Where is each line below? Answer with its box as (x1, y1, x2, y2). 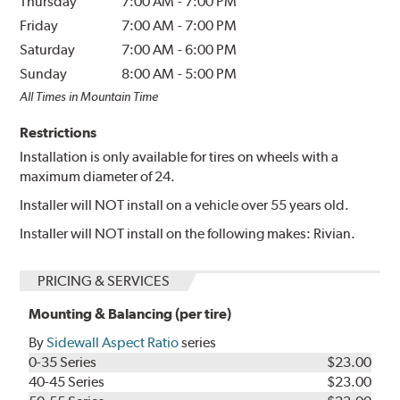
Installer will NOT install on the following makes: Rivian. (20, 224, 356, 242)
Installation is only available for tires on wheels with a (20, 147, 339, 165)
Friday (20, 16, 59, 34)
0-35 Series (29, 353, 97, 371)
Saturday (20, 40, 76, 58)
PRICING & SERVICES (37, 271, 171, 289)
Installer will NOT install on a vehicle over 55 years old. (20, 196, 350, 213)
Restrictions (20, 123, 97, 141)
